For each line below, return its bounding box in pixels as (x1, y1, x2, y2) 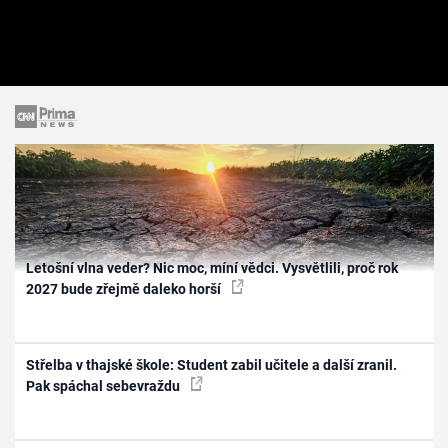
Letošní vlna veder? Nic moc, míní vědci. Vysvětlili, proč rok (26, 259, 399, 276)
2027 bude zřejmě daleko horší (26, 280, 225, 297)
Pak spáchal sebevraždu (26, 378, 184, 395)
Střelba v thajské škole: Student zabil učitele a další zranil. (26, 357, 398, 374)
